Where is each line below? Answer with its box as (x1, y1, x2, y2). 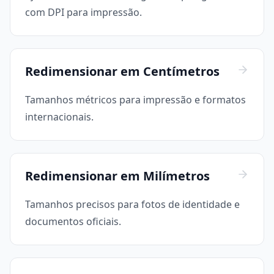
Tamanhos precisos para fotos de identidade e (25, 198, 240, 212)
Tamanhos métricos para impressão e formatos (25, 93, 246, 107)
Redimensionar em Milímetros (25, 168, 210, 185)
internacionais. (25, 110, 94, 124)
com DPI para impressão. (25, 6, 142, 20)
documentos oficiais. (25, 215, 121, 229)
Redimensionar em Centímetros (25, 63, 220, 80)
